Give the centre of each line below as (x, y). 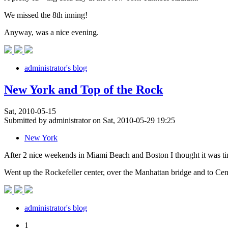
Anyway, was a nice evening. (51, 33)
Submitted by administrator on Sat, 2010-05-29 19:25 (90, 120)
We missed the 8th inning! (46, 15)
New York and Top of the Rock (83, 90)
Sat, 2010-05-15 (30, 111)
